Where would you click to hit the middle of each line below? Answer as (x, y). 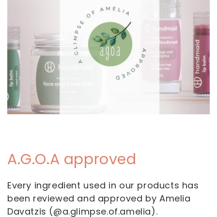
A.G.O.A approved (72, 159)
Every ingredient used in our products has (103, 185)
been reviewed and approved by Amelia (99, 198)
